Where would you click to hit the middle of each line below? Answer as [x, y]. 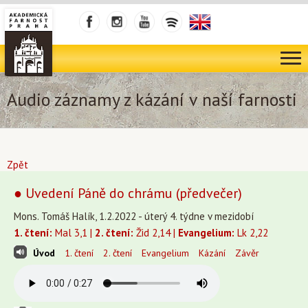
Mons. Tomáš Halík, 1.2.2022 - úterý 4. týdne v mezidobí [134, 216]
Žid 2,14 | [156, 233]
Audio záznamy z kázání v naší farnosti [152, 99]
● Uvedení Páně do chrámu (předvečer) [128, 193]
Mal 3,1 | [74, 233]
